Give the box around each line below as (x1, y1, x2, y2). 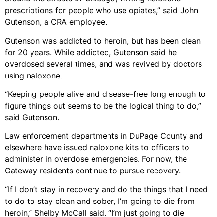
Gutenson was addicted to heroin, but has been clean (5, 35, 201, 46)
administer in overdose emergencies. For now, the (5, 154, 187, 164)
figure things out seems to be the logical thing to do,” (5, 100, 201, 110)
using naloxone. (5, 70, 62, 80)
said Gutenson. (5, 112, 59, 122)
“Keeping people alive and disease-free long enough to (5, 89, 206, 99)
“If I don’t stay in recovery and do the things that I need (5, 184, 208, 194)
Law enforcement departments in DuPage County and (5, 131, 203, 141)
